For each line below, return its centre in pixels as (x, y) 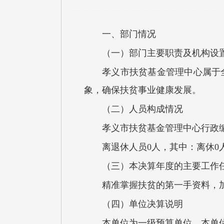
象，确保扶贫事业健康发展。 (142, 90)
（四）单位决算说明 (142, 204)
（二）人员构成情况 (142, 109)
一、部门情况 (129, 34)
